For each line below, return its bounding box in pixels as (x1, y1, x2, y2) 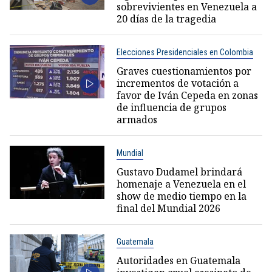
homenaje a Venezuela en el (116, 177, 246, 191)
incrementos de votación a (116, 76, 239, 90)
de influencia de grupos (116, 101, 226, 115)
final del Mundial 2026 (116, 202, 220, 216)
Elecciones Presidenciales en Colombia (116, 47, 253, 58)
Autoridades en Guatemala (116, 254, 240, 268)
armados (116, 113, 157, 127)
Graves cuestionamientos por (116, 64, 251, 78)
